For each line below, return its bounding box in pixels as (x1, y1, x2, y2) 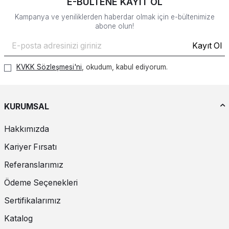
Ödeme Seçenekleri (4, 177, 78, 188)
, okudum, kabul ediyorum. (82, 63, 168, 72)
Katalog (4, 213, 33, 223)
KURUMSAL (4, 102, 49, 112)
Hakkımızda (4, 124, 49, 134)
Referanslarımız (4, 159, 63, 170)
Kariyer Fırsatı (4, 142, 57, 152)
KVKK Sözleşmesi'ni (16, 63, 82, 72)
